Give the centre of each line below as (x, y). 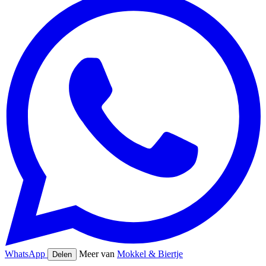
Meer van (98, 254)
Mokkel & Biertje (150, 254)
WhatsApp (26, 254)
